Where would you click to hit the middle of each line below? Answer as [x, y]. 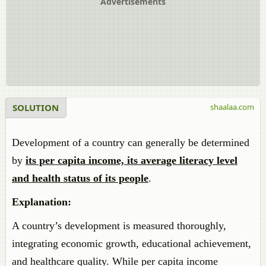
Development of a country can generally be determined [131, 142]
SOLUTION [36, 107]
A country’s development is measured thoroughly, [119, 226]
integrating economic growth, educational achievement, [132, 243]
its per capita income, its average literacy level [132, 160]
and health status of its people [80, 178]
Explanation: [42, 202]
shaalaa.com [232, 107]
